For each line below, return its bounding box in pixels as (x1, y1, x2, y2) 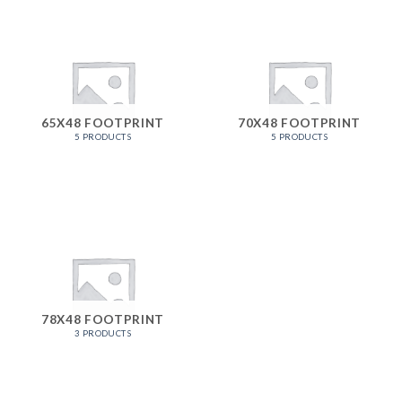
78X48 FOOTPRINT (40, 311, 165, 327)
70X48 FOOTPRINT (237, 115, 362, 130)
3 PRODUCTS (74, 328, 132, 338)
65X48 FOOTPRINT (40, 115, 165, 130)
